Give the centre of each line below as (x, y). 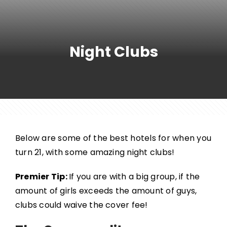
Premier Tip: (42, 176)
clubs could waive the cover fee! (81, 205)
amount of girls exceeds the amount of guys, (106, 191)
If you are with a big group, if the (135, 176)
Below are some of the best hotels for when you (113, 138)
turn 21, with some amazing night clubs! (95, 152)
